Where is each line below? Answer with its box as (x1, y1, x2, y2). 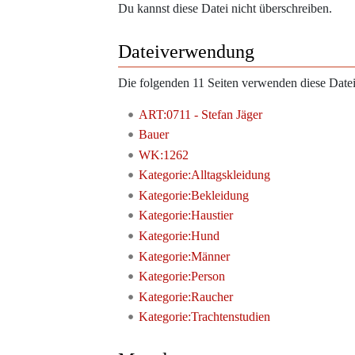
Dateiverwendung (118, 41, 254, 63)
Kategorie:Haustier (138, 208, 233, 223)
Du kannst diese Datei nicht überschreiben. (118, 2, 332, 16)
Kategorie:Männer (138, 249, 230, 263)
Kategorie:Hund (138, 229, 219, 243)
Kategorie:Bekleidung (138, 188, 249, 202)
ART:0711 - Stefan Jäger (138, 107, 262, 121)
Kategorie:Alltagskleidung (138, 168, 270, 182)
